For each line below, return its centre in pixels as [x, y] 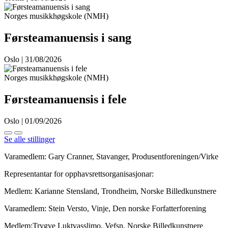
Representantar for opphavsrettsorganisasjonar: [79, 174]
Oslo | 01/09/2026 [33, 121]
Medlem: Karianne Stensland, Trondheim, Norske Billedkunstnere [110, 191]
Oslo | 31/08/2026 [33, 59]
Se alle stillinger [30, 139]
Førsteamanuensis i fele [65, 99]
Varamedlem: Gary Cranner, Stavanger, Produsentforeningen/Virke [111, 156]
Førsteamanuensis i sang [68, 37]
